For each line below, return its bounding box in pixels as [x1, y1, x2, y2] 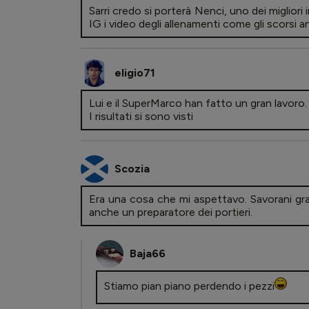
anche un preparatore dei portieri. [89, 206, 252, 219]
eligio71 [114, 66, 155, 80]
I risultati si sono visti [89, 110, 193, 123]
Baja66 [130, 247, 166, 261]
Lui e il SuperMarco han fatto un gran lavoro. [89, 97, 307, 110]
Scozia [114, 162, 150, 176]
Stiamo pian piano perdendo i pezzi [104, 279, 275, 293]
